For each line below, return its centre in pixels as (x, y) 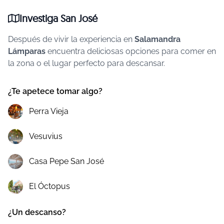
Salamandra (157, 39)
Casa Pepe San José (66, 161)
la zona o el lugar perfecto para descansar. (86, 63)
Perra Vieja (49, 111)
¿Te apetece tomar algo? (55, 91)
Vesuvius (46, 136)
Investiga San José (58, 18)
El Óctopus (49, 186)
